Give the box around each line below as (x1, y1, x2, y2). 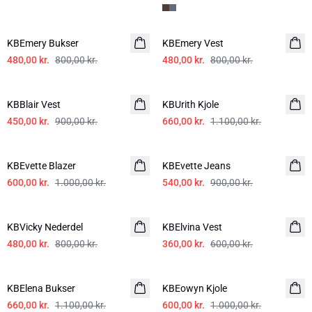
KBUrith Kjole (162, 99, 219, 110)
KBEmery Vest (162, 38, 224, 49)
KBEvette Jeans (162, 160, 231, 171)
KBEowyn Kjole (162, 283, 227, 294)
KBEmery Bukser (7, 38, 79, 49)
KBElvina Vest (162, 221, 222, 233)
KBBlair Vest (7, 99, 61, 110)
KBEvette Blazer (7, 160, 76, 171)
